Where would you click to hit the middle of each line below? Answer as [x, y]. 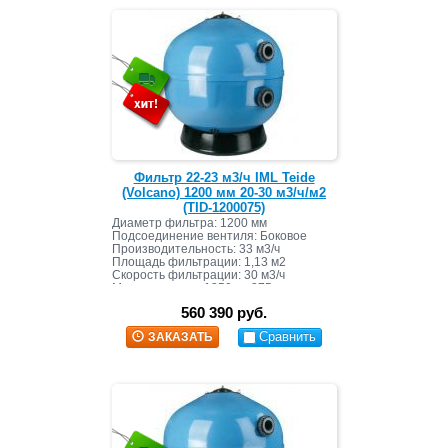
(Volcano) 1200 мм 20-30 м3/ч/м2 [224, 193]
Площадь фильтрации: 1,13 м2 [198, 262]
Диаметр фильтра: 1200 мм [189, 223]
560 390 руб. [224, 312]
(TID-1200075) [224, 208]
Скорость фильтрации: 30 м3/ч [198, 275]
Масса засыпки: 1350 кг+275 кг [197, 288]
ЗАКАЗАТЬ [180, 336]
